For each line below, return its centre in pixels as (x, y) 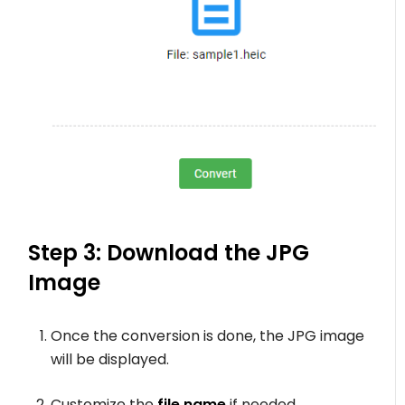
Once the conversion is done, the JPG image (208, 336)
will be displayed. (110, 360)
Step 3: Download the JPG (169, 253)
